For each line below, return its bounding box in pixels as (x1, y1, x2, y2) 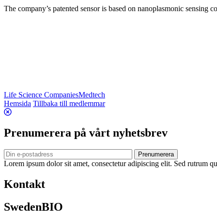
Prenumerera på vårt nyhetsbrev (4, 126, 168, 139)
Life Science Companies (4, 90, 78, 99)
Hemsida (4, 99, 31, 108)
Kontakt (4, 177, 45, 190)
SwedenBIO (4, 200, 63, 213)
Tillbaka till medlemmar (33, 99, 105, 108)
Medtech (78, 90, 105, 99)
